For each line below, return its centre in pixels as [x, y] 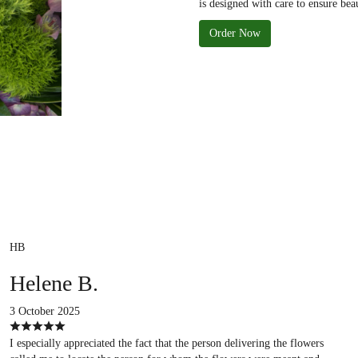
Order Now [235, 34]
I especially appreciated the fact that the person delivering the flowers [166, 343]
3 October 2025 [44, 311]
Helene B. [54, 283]
